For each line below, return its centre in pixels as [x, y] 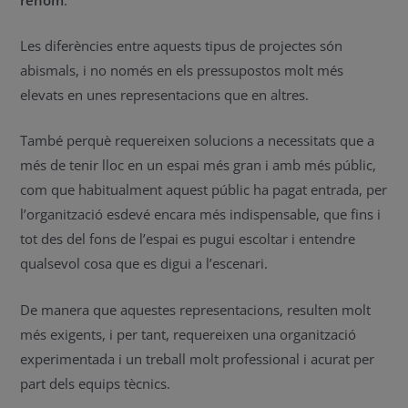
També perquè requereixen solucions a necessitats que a [198, 141]
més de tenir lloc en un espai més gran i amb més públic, [199, 165]
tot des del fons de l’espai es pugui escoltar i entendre [188, 239]
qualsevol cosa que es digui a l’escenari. [144, 264]
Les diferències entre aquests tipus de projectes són [182, 46]
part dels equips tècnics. [96, 383]
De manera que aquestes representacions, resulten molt [196, 309]
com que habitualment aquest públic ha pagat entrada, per [204, 190]
